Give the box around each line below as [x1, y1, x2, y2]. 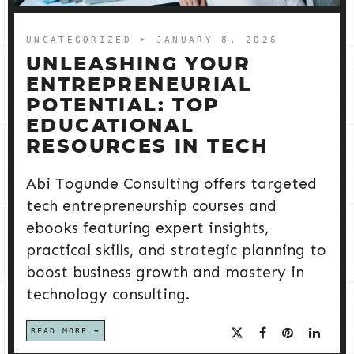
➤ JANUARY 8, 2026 [140, 35, 279, 45]
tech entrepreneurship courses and [26, 197, 277, 215]
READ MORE [31, 326, 88, 335]
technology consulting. [26, 285, 190, 303]
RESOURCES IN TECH [26, 137, 269, 156]
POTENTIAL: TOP [26, 96, 220, 115]
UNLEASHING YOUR [26, 55, 250, 74]
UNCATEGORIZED [26, 35, 141, 45]
